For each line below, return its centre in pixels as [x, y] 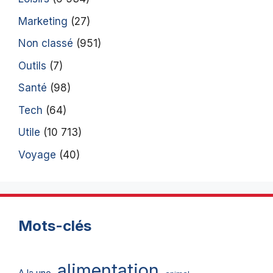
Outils [32, 66]
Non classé [46, 44]
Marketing [43, 21]
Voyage [37, 154]
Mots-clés [55, 225]
